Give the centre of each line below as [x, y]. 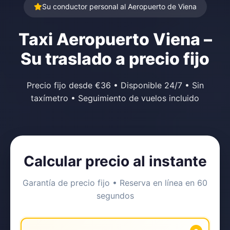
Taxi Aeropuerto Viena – [115, 39]
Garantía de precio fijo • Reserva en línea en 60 [115, 183]
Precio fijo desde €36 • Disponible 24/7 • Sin [115, 85]
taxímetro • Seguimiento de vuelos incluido [115, 98]
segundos [115, 196]
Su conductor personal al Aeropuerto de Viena [119, 6]
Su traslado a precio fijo [115, 59]
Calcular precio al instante [115, 161]
